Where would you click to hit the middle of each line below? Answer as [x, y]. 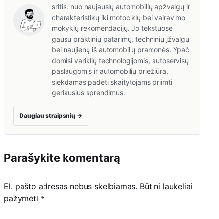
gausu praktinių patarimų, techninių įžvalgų [120, 39]
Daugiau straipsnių [48, 115]
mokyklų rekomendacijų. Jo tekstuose [112, 28]
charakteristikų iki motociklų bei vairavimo [119, 17]
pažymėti [22, 198]
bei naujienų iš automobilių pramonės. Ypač [120, 49]
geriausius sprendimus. [88, 92]
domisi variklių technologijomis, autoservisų [120, 60]
